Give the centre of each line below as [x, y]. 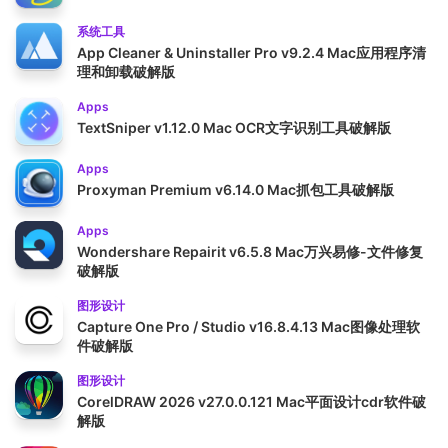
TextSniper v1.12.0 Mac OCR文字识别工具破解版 [234, 128]
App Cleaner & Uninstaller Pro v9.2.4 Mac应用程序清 [251, 53]
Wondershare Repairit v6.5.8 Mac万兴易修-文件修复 [250, 252]
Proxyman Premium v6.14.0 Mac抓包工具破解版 [235, 190]
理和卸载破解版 [126, 72]
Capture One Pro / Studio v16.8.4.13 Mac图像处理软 [248, 327]
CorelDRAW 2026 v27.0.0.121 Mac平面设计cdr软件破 [251, 402]
